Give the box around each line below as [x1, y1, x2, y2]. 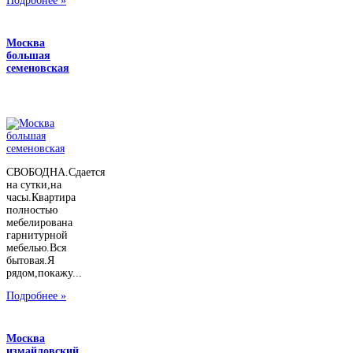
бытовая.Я [6, 254, 54, 266]
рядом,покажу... [6, 266, 82, 279]
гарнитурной [6, 229, 68, 241]
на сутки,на [6, 178, 61, 191]
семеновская [6, 62, 69, 75]
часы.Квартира [6, 191, 76, 203]
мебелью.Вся [6, 241, 66, 254]
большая [6, 50, 50, 62]
